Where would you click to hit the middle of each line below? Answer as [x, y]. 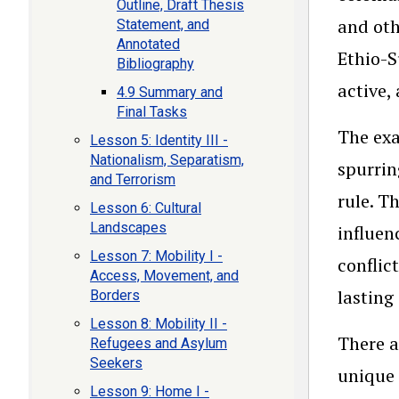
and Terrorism [133, 179]
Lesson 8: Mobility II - [159, 324]
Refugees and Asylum [159, 343]
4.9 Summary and [170, 92]
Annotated [148, 44]
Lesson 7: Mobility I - [156, 256]
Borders [115, 295]
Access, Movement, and [164, 276]
